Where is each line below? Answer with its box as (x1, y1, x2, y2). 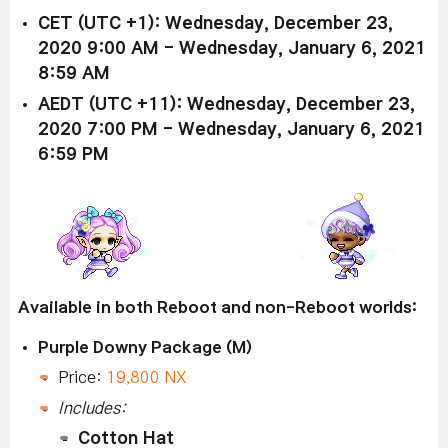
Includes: (58, 399, 126, 416)
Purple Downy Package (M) (38, 338, 252, 355)
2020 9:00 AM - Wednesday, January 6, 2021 (38, 39, 426, 57)
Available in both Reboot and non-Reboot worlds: (18, 298, 417, 315)
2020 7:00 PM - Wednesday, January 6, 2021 (38, 120, 425, 138)
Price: (58, 368, 106, 385)
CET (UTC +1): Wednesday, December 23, (38, 14, 393, 32)
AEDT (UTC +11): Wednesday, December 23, (38, 95, 415, 113)
